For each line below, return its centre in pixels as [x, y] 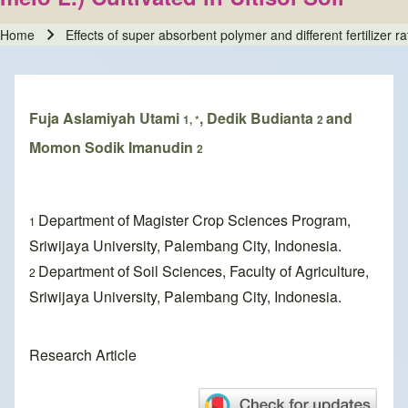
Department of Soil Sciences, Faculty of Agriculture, [204, 271]
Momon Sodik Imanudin [113, 148]
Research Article [83, 355]
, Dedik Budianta [258, 118]
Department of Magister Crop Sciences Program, [194, 220]
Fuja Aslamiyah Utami [106, 118]
